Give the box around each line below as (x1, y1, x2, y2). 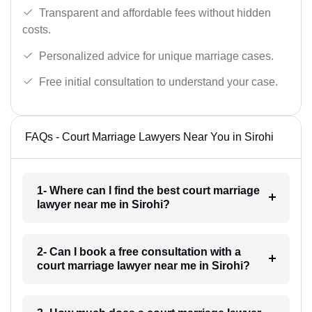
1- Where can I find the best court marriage (36, 184, 260, 196)
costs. (22, 23, 51, 36)
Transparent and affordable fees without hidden (39, 6, 271, 19)
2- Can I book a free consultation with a (36, 245, 241, 258)
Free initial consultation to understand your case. (39, 76, 278, 88)
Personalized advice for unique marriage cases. (39, 49, 274, 62)
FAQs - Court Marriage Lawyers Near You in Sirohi (25, 130, 274, 143)
